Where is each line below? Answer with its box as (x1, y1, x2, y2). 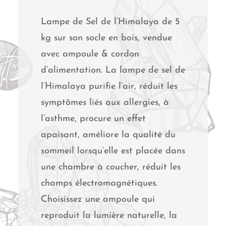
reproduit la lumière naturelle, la (40, 210, 177, 220)
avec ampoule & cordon (40, 49, 139, 59)
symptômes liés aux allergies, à (40, 97, 169, 107)
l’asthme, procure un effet (40, 114, 146, 124)
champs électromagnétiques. (40, 178, 157, 188)
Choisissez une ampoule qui (40, 194, 155, 204)
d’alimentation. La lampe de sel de (40, 65, 185, 75)
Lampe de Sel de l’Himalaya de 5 (40, 17, 180, 27)
